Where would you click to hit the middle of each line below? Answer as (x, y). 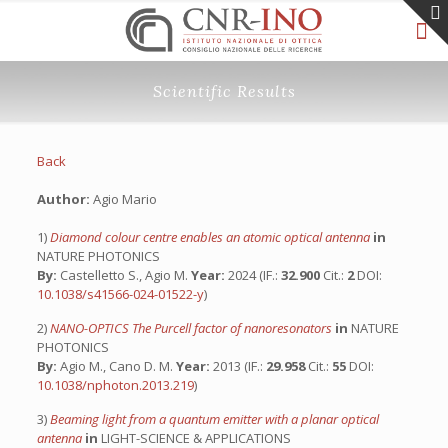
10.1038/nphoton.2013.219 (115, 385)
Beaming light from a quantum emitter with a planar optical (214, 419)
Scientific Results (224, 91)
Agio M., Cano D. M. (116, 366)
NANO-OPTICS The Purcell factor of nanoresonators (192, 328)
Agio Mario (131, 199)
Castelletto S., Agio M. (123, 275)
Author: (64, 199)
